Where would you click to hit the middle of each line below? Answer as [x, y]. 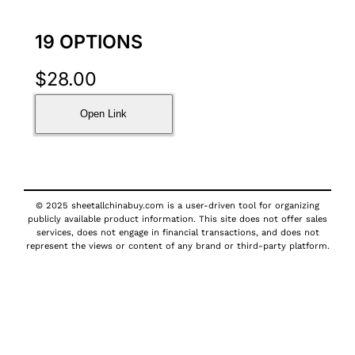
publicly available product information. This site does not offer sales [177, 219]
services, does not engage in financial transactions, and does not [177, 232]
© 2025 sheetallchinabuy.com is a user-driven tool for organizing [177, 205]
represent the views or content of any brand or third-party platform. [177, 246]
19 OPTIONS [88, 42]
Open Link [104, 114]
